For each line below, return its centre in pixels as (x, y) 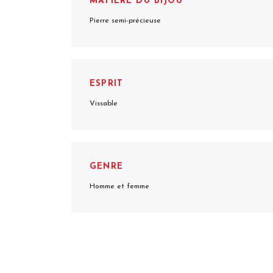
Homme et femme (119, 186)
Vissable (104, 104)
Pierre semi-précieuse (125, 21)
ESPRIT (107, 84)
